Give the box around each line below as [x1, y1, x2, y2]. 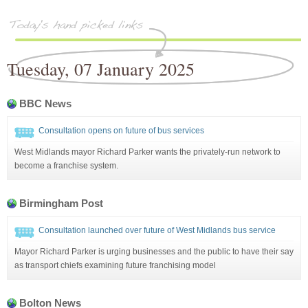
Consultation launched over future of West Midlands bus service [38, 225, 276, 235]
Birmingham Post [19, 197, 103, 209]
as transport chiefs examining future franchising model [14, 260, 216, 270]
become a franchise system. [14, 160, 118, 170]
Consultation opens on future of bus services [38, 125, 204, 135]
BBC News [19, 97, 71, 109]
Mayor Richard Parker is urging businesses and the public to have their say [14, 246, 294, 256]
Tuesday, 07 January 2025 [7, 56, 195, 80]
